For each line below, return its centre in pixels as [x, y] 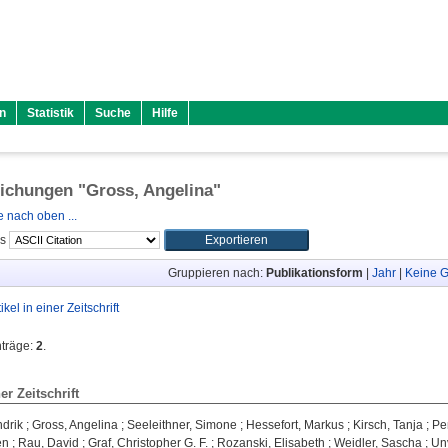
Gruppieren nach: [216, 273]
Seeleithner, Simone [182, 425]
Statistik [50, 113]
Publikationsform [314, 273]
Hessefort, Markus [295, 425]
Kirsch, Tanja [388, 425]
